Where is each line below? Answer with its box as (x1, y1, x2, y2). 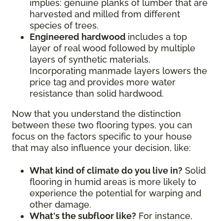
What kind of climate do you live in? (30, 165, 183, 176)
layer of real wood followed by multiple (30, 43, 195, 54)
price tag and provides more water (30, 77, 176, 88)
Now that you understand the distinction (12, 109, 181, 119)
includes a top (128, 32, 187, 42)
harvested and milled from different (30, 9, 180, 20)
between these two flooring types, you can (12, 120, 192, 131)
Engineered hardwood (30, 32, 128, 42)
